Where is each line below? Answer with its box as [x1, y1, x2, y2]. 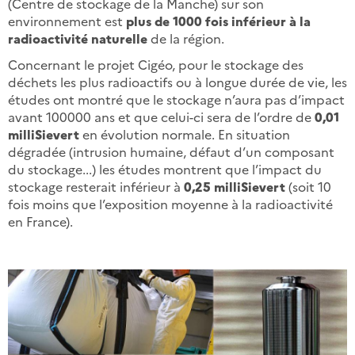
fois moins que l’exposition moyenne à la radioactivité [8, 194, 333, 212]
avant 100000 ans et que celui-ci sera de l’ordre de [8, 107, 315, 125]
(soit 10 [285, 177, 331, 195]
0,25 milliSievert [184, 177, 285, 195]
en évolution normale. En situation [82, 124, 290, 143]
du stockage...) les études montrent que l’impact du [8, 159, 322, 177]
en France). [8, 212, 73, 230]
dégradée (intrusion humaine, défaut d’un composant [8, 142, 334, 160]
